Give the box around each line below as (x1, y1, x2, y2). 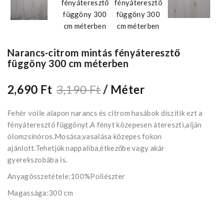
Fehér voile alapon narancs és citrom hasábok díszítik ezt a (7, 109, 203, 118)
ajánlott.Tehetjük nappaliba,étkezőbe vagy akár (7, 144, 165, 153)
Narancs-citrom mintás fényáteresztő (7, 47, 181, 59)
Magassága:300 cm (7, 188, 73, 198)
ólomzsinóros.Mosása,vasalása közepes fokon (7, 132, 162, 141)
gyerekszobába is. (7, 155, 68, 164)
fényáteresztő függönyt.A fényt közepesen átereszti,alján (7, 120, 202, 129)
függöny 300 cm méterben (7, 57, 128, 70)
